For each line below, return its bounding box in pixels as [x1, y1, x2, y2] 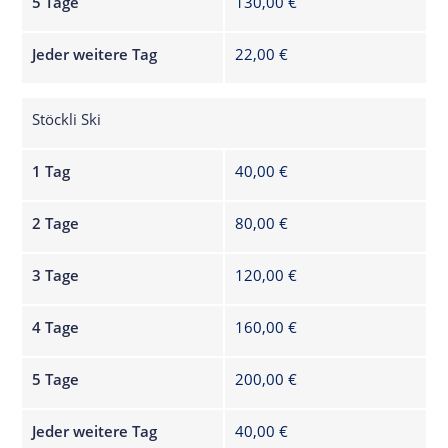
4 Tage [32, 316, 80, 337]
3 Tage [32, 264, 80, 285]
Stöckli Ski [32, 108, 102, 129]
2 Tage [32, 212, 80, 233]
